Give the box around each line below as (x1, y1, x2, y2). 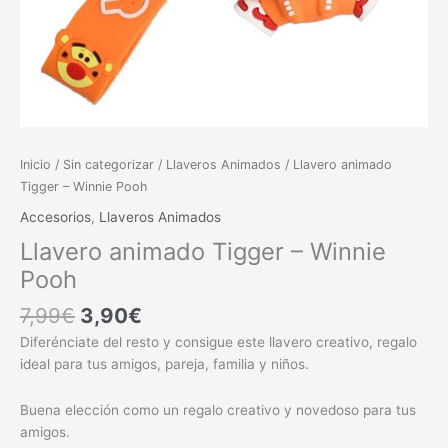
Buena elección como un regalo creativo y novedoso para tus (20, 402, 416, 419)
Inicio (20, 157, 51, 173)
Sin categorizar (63, 157, 154, 173)
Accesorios (20, 208, 91, 225)
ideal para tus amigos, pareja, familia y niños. (20, 356, 309, 373)
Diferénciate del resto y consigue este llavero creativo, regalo (20, 334, 417, 351)
